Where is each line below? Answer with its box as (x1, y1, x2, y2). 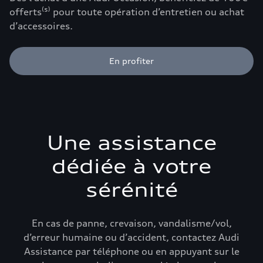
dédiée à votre (52, 155, 211, 178)
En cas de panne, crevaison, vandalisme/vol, (31, 217, 232, 229)
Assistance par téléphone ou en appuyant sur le (23, 245, 240, 257)
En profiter (109, 56, 154, 66)
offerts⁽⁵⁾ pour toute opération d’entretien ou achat (9, 6, 244, 18)
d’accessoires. (9, 20, 73, 32)
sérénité (85, 178, 178, 201)
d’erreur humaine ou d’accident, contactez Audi (23, 231, 240, 243)
